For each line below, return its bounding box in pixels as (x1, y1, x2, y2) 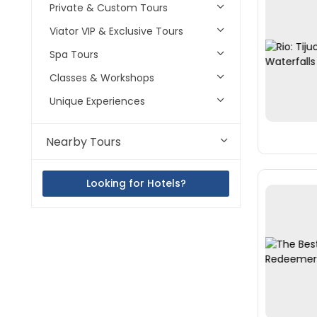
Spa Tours (50, 47, 98, 62)
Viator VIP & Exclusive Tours (50, 24, 183, 38)
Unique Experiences (50, 94, 145, 108)
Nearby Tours (46, 134, 121, 150)
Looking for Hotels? (86, 176, 186, 190)
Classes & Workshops (50, 71, 154, 85)
